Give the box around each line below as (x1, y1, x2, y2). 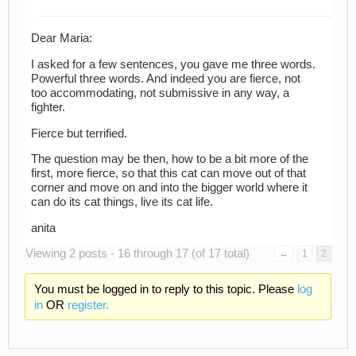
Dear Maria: (31, 32, 92, 45)
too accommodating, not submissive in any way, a (31, 86, 289, 99)
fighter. (31, 100, 65, 114)
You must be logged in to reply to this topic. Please (33, 282, 297, 296)
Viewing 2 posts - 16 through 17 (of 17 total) (25, 246, 250, 260)
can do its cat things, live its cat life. (31, 195, 213, 209)
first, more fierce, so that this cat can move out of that (31, 167, 306, 180)
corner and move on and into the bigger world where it (31, 181, 308, 195)
